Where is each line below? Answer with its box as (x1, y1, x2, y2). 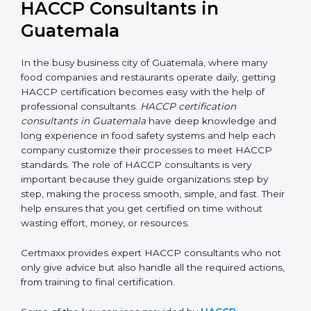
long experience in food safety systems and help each (21, 144, 276, 156)
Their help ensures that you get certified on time (21, 217, 249, 229)
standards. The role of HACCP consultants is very (21, 174, 251, 185)
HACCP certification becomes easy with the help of (21, 101, 264, 112)
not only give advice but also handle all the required (21, 276, 264, 288)
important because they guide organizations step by (21, 188, 268, 200)
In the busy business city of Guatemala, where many (21, 72, 267, 83)
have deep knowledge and (146, 130, 276, 142)
